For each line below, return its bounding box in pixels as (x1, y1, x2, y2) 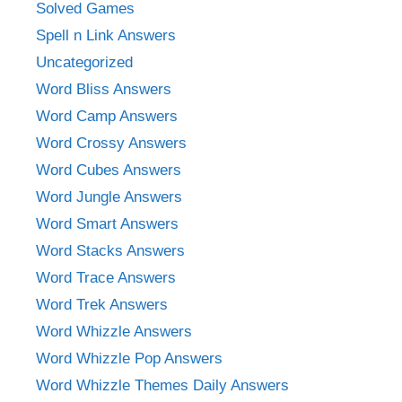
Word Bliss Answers (36, 80, 171, 98)
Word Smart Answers (36, 214, 179, 232)
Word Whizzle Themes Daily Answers (36, 376, 289, 394)
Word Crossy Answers (36, 134, 187, 152)
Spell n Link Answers (36, 26, 176, 44)
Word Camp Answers (36, 107, 178, 125)
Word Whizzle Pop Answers (36, 349, 223, 367)
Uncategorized (36, 53, 133, 71)
